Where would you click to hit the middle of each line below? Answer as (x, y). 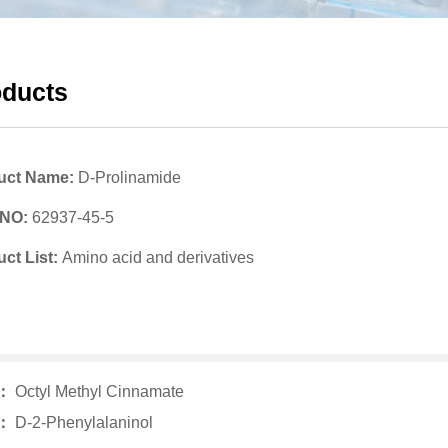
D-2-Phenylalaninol (84, 422)
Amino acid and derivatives (158, 257)
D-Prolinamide (129, 177)
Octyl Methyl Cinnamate (99, 391)
